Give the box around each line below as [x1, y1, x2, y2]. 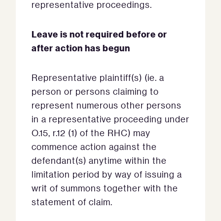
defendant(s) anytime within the [32, 155, 167, 166]
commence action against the [32, 141, 157, 152]
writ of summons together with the [32, 183, 178, 193]
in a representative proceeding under [32, 113, 189, 124]
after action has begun [32, 42, 132, 53]
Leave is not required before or [32, 28, 167, 39]
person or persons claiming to [32, 86, 159, 97]
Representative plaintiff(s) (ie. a [32, 72, 164, 83]
